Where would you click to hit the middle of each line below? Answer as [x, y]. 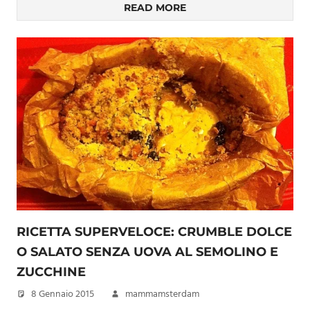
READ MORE [155, 8]
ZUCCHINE [51, 272]
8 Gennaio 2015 [63, 294]
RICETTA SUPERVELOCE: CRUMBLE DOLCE [154, 232]
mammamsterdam [162, 294]
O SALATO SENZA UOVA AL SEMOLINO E [147, 252]
